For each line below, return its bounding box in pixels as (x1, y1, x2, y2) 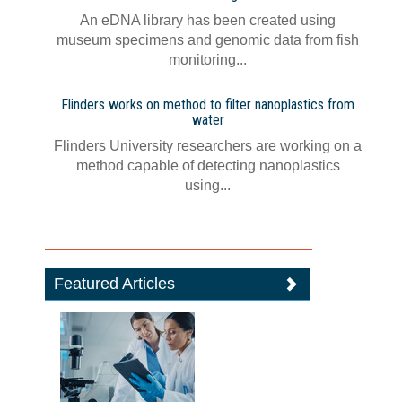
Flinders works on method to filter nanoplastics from (61, 96, 354, 113)
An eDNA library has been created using (80, 13, 336, 28)
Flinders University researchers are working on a (54, 138, 362, 153)
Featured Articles (54, 275, 176, 293)
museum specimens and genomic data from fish (57, 32, 359, 48)
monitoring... (169, 52, 247, 67)
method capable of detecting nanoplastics (75, 158, 340, 173)
